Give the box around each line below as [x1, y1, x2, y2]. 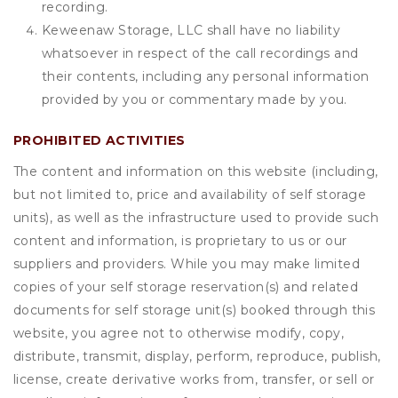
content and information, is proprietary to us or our [13, 233, 347, 249]
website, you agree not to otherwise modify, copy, [13, 325, 345, 341]
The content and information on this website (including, [13, 163, 378, 179]
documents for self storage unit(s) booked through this [13, 302, 376, 318]
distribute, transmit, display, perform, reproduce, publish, [13, 348, 381, 364]
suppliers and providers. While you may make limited [13, 256, 360, 272]
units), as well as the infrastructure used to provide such [13, 210, 379, 226]
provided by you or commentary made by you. [42, 92, 347, 107]
